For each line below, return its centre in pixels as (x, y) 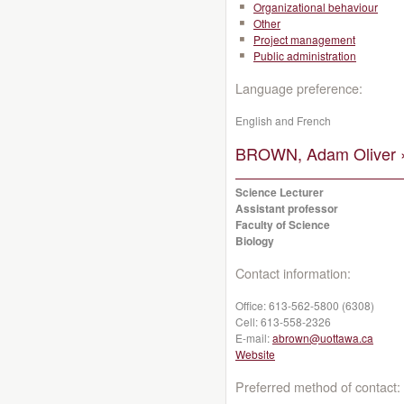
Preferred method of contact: (318, 386)
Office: (252, 305)
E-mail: (254, 338)
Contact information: (293, 273)
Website (255, 354)
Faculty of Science (283, 225)
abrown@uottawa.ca (323, 338)
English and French (283, 120)
